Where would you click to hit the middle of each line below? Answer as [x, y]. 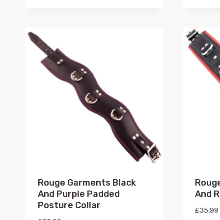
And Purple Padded [79, 194]
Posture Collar [69, 205]
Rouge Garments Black [87, 182]
